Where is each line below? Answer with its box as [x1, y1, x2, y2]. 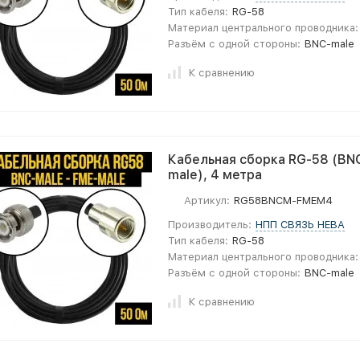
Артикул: [184, 194, 230, 207]
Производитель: [168, 219, 252, 231]
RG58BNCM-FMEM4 [234, 194, 333, 207]
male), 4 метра [168, 167, 262, 182]
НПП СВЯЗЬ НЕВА [256, 219, 346, 231]
